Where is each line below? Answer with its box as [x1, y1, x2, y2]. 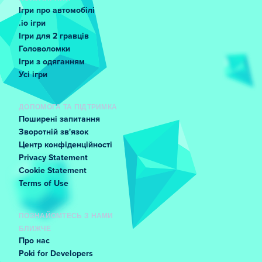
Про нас [19, 237, 50, 245]
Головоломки [19, 45, 70, 53]
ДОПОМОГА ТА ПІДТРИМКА [19, 102, 118, 111]
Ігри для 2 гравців [19, 32, 89, 40]
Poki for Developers [19, 250, 93, 258]
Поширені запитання [19, 115, 100, 123]
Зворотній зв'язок [19, 128, 88, 136]
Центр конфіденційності [19, 141, 112, 149]
